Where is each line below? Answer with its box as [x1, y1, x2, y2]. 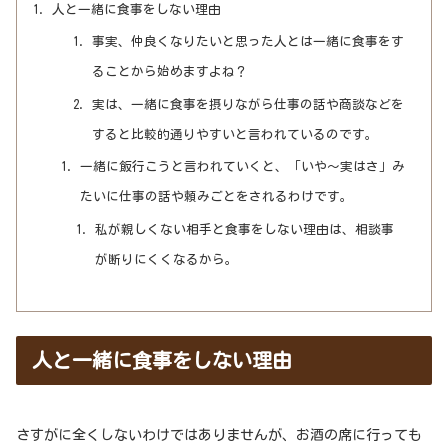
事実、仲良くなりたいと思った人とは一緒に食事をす [92, 35, 405, 49]
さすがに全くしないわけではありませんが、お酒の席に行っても [16, 427, 422, 442]
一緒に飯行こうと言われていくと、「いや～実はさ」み [79, 160, 405, 174]
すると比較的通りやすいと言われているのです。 [92, 127, 379, 141]
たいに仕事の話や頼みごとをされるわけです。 [79, 190, 353, 204]
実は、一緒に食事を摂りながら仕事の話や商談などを [92, 97, 405, 111]
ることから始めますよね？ [92, 65, 249, 79]
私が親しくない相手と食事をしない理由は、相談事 [94, 222, 394, 236]
